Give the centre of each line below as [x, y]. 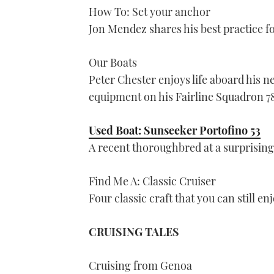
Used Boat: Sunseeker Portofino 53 [175, 131]
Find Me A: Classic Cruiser [152, 181]
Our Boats [113, 63]
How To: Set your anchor [150, 12]
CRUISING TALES [134, 232]
